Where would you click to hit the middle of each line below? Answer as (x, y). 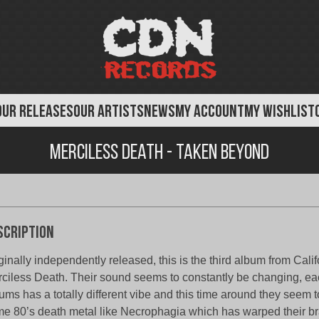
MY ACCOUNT (210, 113)
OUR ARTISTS (109, 113)
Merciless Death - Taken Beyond (159, 153)
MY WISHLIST (279, 113)
